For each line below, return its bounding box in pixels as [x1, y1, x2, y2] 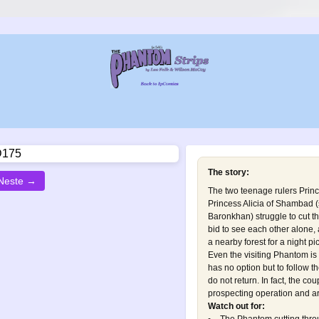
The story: [207, 167, 249, 177]
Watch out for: [207, 301, 265, 311]
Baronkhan [207, 211, 251, 221]
